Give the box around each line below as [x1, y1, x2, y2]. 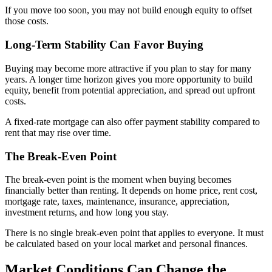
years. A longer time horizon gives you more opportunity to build [5, 73, 253, 84]
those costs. [5, 16, 49, 27]
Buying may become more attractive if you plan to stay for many [5, 63, 251, 73]
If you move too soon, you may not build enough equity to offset [5, 5, 252, 16]
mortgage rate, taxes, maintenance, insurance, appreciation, [5, 196, 229, 207]
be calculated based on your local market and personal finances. [5, 239, 248, 250]
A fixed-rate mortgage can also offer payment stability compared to [5, 116, 260, 127]
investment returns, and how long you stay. [5, 207, 169, 218]
